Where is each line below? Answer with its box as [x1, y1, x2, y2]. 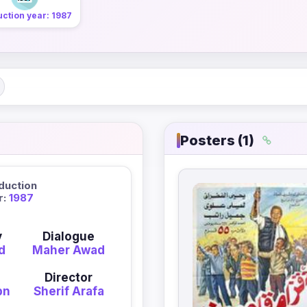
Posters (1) [180, 132, 254, 149]
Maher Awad [32, 243, 106, 257]
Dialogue [42, 229, 95, 243]
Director [45, 270, 93, 284]
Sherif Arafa [33, 284, 104, 298]
